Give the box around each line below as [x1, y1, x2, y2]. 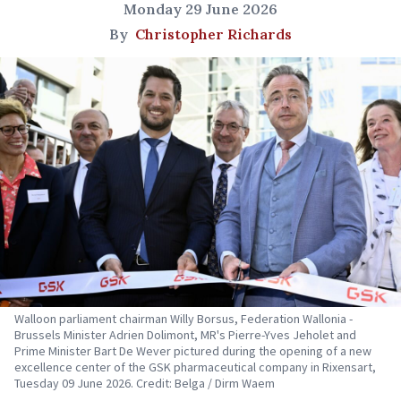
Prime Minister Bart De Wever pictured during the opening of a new [14, 343, 371, 360]
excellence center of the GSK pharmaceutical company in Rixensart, [14, 359, 376, 376]
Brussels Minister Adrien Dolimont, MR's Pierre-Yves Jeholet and [14, 327, 356, 344]
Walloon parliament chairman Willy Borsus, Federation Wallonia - [14, 311, 353, 328]
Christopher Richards [135, 25, 292, 43]
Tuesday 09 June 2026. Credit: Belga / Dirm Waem [14, 375, 275, 392]
